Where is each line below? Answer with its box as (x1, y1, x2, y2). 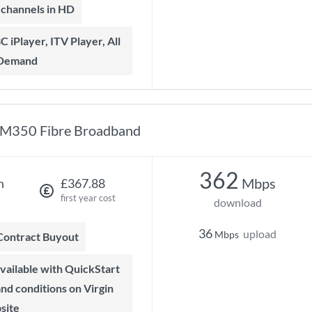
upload (243, 227, 276, 240)
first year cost (60, 192, 116, 203)
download (213, 196, 262, 209)
